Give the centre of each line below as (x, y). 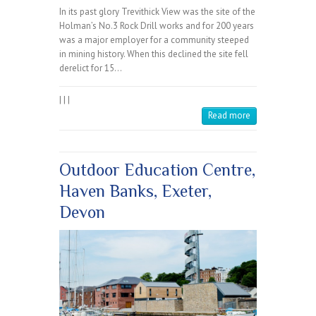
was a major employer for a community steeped (154, 40)
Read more (229, 116)
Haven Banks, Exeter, (135, 191)
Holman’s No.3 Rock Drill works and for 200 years (157, 26)
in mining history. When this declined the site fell (154, 54)
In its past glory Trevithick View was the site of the (157, 12)
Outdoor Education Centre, (157, 170)
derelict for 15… (91, 68)
